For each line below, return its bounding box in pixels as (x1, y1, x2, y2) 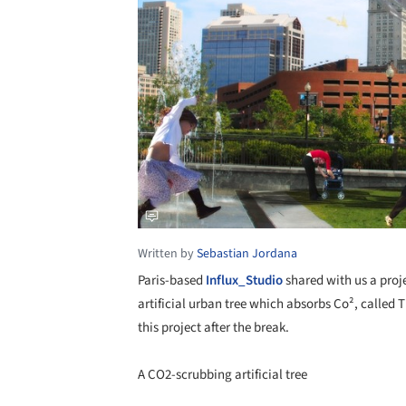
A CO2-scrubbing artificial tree (138, 364, 307, 384)
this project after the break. (138, 317, 289, 337)
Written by (138, 244, 197, 263)
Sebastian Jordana (197, 244, 297, 263)
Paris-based (138, 270, 206, 290)
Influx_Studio (206, 270, 283, 290)
